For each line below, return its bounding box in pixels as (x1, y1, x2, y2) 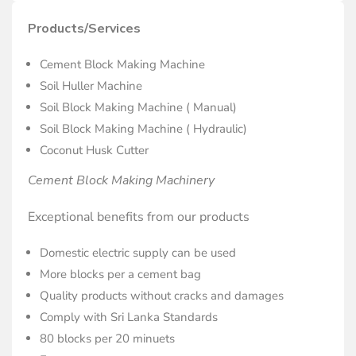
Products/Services (28, 20, 141, 37)
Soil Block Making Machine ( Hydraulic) (40, 121, 247, 137)
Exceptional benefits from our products (28, 208, 250, 226)
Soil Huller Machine (40, 78, 142, 94)
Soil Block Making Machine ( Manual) (40, 99, 237, 115)
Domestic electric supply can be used (40, 245, 236, 261)
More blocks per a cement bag (40, 266, 201, 282)
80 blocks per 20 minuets (40, 331, 175, 346)
